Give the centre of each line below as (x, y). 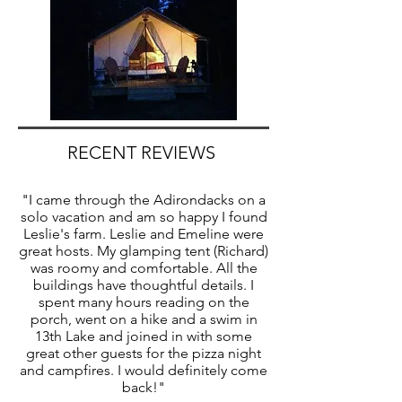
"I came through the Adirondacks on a (144, 199)
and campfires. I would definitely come (144, 370)
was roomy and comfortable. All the (144, 267)
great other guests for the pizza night (144, 353)
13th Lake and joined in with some (144, 336)
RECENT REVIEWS (144, 152)
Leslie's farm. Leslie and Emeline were (144, 233)
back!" (144, 387)
